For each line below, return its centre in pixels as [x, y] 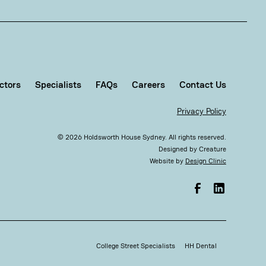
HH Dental [200, 246]
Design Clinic [205, 161]
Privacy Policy [201, 111]
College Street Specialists [135, 246]
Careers [148, 85]
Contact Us [202, 85]
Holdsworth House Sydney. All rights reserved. [154, 137]
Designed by [178, 149]
